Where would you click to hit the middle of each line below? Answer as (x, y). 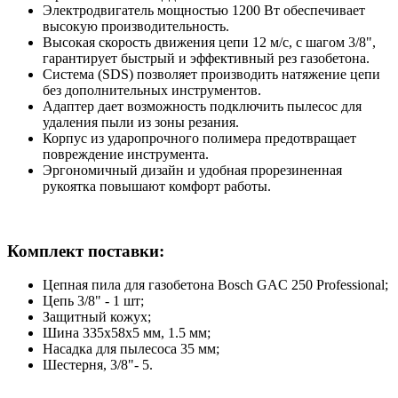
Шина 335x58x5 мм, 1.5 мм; (127, 333)
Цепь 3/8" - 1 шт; (93, 301)
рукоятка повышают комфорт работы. (157, 186)
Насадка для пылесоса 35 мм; (131, 349)
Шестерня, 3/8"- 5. (98, 365)
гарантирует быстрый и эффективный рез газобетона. (206, 58)
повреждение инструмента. (126, 154)
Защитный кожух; (97, 317)
